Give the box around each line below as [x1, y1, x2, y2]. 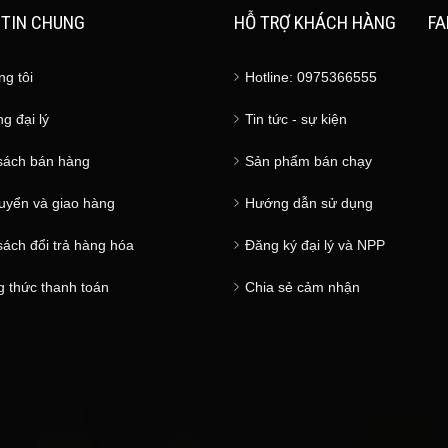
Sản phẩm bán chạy [244, 153, 372, 170]
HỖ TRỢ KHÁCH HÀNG [233, 11, 396, 35]
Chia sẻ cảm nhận [244, 279, 360, 296]
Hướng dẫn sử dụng [244, 195, 373, 212]
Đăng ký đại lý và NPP [244, 237, 385, 254]
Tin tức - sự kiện [244, 111, 347, 128]
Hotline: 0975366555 [244, 69, 377, 86]
